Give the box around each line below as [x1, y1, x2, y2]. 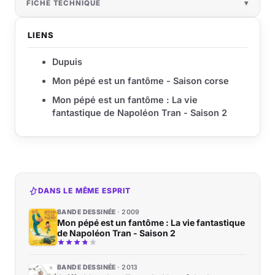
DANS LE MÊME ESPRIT [38, 186, 131, 196]
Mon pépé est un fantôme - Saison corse [52, 76, 229, 87]
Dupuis [52, 56, 82, 68]
